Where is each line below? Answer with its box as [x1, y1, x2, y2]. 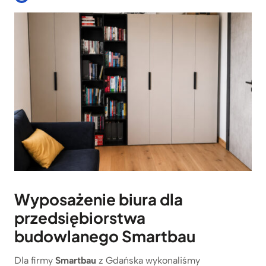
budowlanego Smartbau [14, 226, 195, 246]
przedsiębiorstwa [14, 207, 145, 227]
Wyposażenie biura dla [14, 189, 183, 209]
